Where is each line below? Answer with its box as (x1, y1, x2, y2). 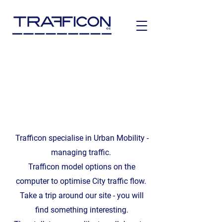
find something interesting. (35, 205, 128, 215)
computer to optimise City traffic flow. (15, 176, 148, 186)
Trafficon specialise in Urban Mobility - (15, 133, 149, 143)
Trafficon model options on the (28, 162, 135, 171)
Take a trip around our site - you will (20, 191, 144, 200)
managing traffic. (51, 148, 113, 157)
